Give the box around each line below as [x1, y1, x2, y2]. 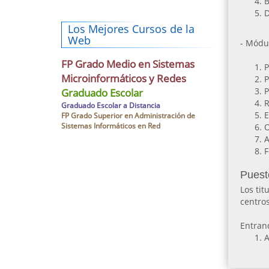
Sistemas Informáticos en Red [61, 121, 160, 131]
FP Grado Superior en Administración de [61, 110, 195, 121]
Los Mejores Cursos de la [68, 22, 195, 36]
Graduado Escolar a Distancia [61, 100, 160, 110]
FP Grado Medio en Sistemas [61, 57, 195, 71]
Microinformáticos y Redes [61, 71, 186, 85]
